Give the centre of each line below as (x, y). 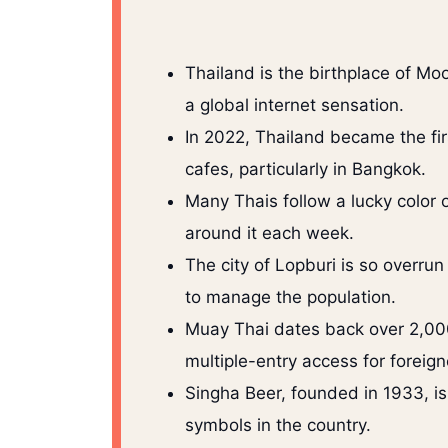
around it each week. (269, 233)
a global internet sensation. (294, 105)
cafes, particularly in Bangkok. (305, 169)
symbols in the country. (278, 425)
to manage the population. (290, 297)
